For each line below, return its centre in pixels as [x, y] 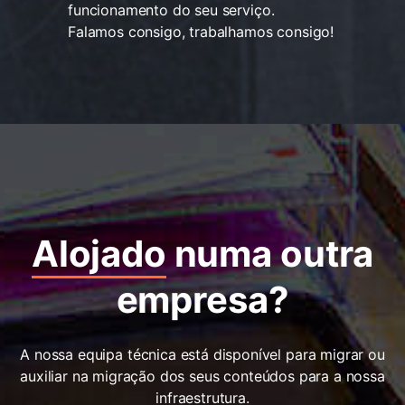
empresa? [202, 299]
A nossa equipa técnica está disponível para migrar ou [202, 354]
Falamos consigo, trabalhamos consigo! [201, 31]
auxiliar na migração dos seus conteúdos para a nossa [202, 376]
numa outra [270, 253]
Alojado [99, 253]
